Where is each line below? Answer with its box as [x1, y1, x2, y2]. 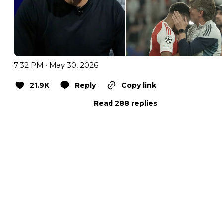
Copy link [121, 80, 156, 90]
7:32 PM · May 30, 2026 [14, 60, 98, 70]
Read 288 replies [94, 98, 157, 108]
